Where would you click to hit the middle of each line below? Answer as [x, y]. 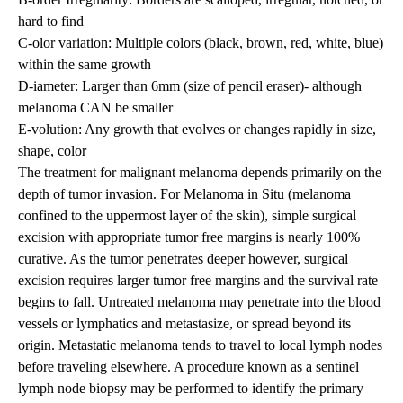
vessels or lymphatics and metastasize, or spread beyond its [184, 324]
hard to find [51, 22]
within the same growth [85, 65]
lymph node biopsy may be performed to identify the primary [191, 389]
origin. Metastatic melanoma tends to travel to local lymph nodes [200, 345]
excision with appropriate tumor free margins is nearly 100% [189, 237]
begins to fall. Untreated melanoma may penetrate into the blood [199, 302]
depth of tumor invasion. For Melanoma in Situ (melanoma [184, 194]
